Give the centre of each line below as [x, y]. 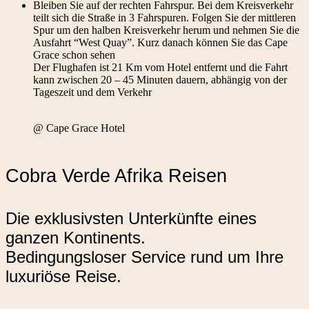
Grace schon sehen [74, 55]
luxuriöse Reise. [63, 276]
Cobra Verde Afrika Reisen [116, 175]
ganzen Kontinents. [76, 237]
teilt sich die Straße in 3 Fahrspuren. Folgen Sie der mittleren [165, 18]
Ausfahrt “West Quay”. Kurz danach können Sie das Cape [160, 43]
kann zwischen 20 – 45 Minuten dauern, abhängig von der [160, 80]
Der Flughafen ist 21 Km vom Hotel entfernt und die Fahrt [160, 68]
